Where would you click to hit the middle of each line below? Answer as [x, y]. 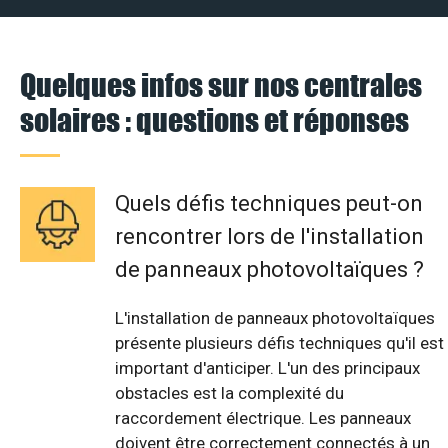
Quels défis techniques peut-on [269, 204]
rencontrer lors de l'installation [269, 237]
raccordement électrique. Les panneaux [263, 418]
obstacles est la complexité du [229, 393]
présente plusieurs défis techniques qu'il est [279, 343]
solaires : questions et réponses [214, 120]
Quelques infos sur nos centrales [221, 85]
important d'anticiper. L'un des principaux [267, 368]
